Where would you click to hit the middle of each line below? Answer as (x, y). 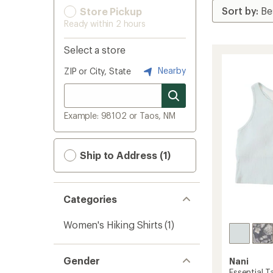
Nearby (171, 70)
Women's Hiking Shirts (113, 225)
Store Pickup (110, 11)
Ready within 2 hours (105, 23)
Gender (82, 261)
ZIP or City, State (98, 71)
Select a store (95, 50)
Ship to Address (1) (124, 155)
